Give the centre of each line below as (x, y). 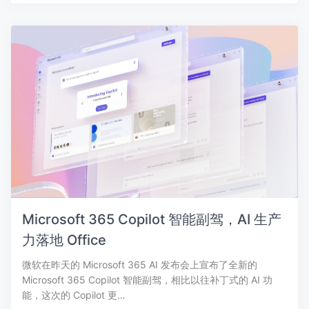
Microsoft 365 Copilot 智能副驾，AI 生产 (152, 219)
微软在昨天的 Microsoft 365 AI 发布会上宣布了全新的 (140, 264)
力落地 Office (64, 240)
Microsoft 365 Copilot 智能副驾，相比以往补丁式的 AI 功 (147, 279)
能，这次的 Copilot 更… (74, 295)
